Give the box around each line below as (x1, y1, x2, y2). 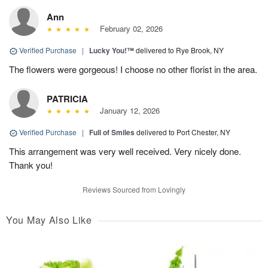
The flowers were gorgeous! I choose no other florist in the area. (9, 63, 257, 76)
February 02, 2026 (95, 23, 163, 35)
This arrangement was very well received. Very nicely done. (9, 145, 241, 158)
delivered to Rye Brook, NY (136, 45, 224, 56)
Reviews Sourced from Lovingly (83, 184, 185, 195)
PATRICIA (47, 92, 88, 106)
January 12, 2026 (95, 105, 160, 117)
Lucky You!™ (89, 45, 134, 56)
